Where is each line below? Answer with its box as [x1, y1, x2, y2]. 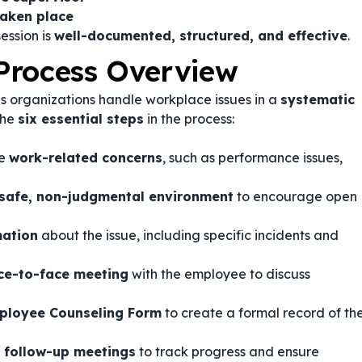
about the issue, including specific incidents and [38, 227, 339, 243]
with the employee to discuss [128, 266, 310, 282]
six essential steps [18, 111, 144, 127]
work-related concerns [9, 149, 162, 166]
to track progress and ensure [136, 343, 319, 360]
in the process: [144, 111, 234, 127]
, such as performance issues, [162, 149, 343, 166]
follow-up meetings [4, 343, 136, 360]
